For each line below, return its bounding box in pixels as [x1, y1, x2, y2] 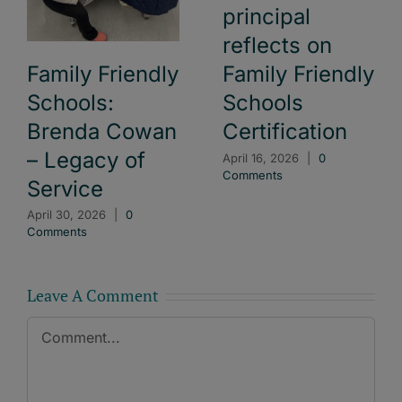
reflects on [223, 32, 332, 59]
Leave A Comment [27, 284, 159, 307]
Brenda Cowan [27, 118, 177, 144]
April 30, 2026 [27, 207, 106, 223]
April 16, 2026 [223, 150, 299, 165]
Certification [223, 118, 347, 145]
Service [27, 175, 103, 202]
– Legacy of [27, 146, 145, 173]
